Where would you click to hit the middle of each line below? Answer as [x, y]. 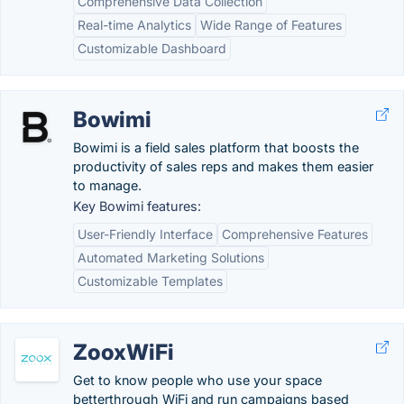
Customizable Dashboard [152, 48]
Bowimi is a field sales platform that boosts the [216, 147]
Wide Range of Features [271, 25]
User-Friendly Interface [145, 234]
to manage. [107, 185]
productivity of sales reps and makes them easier [223, 166]
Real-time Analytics [134, 25]
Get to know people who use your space [197, 380]
